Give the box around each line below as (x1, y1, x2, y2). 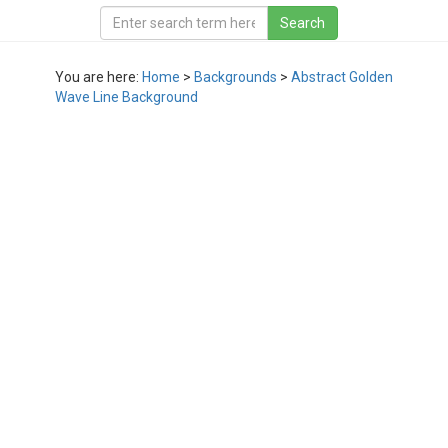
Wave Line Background (55, 89, 198, 105)
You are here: (55, 69, 142, 85)
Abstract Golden (291, 69, 393, 85)
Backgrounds (194, 69, 277, 85)
